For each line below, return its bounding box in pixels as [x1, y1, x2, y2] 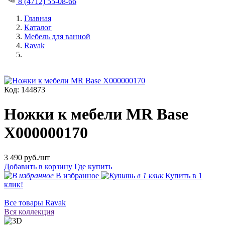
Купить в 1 [165, 171, 202, 180]
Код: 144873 [4, 85, 45, 94]
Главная [24, 14, 51, 23]
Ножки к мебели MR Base [4, 105, 188, 124]
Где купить [74, 162, 112, 171]
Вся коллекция [4, 207, 54, 216]
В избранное [56, 171, 99, 180]
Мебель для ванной [24, 32, 90, 41]
